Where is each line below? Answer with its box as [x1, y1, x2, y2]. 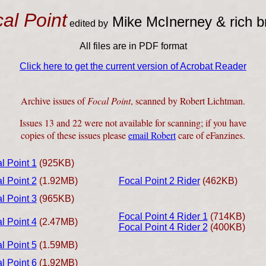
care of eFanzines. [176, 129, 245, 141]
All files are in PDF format [79, 41, 187, 51]
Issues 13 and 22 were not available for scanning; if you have [20, 116, 246, 129]
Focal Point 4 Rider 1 [118, 211, 208, 221]
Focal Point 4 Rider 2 [118, 222, 208, 232]
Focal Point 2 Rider [118, 176, 200, 186]
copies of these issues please [21, 129, 128, 141]
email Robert [128, 129, 176, 141]
